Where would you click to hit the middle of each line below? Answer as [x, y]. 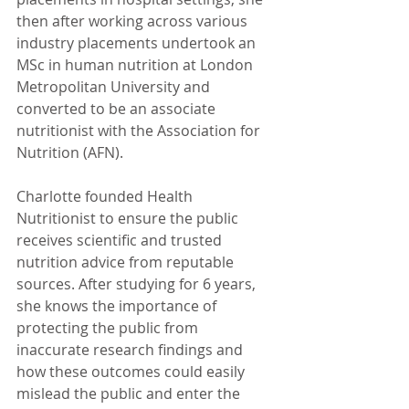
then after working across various [134, 21]
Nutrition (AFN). [70, 152]
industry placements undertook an [138, 42]
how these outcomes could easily [132, 371]
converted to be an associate [118, 108]
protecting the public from [109, 327]
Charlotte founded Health [106, 196]
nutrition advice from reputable [127, 262]
